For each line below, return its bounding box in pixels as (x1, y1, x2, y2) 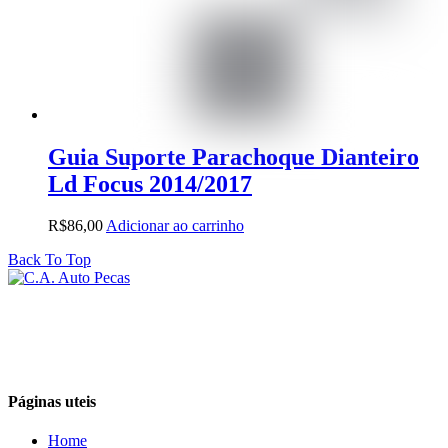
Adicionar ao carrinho (106, 217, 244, 235)
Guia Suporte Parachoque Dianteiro (48, 143, 419, 170)
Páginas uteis (8, 392, 96, 410)
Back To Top (8, 251, 91, 269)
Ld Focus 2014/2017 (48, 170, 252, 197)
